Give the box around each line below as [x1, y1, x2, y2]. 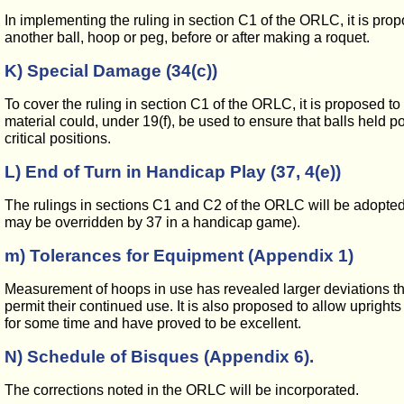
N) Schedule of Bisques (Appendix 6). [5, 347, 314, 366]
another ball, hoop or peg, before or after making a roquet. [5, 30, 370, 45]
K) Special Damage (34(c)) [5, 61, 217, 80]
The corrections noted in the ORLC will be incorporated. [5, 382, 359, 398]
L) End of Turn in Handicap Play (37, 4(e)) [5, 162, 341, 181]
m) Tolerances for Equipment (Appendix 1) [5, 246, 353, 265]
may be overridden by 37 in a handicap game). [5, 215, 300, 230]
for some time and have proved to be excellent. [5, 316, 301, 331]
